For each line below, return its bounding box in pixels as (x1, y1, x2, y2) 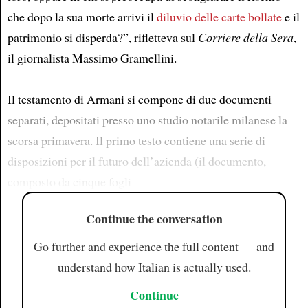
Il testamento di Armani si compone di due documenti (7, 91, 272, 107)
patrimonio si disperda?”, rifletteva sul (7, 29, 198, 45)
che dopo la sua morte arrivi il (7, 8, 157, 25)
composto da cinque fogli (7, 173, 131, 190)
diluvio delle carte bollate (156, 8, 282, 25)
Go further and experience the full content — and (34, 238, 274, 255)
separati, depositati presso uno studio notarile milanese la (7, 111, 287, 128)
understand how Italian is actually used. (57, 258, 251, 276)
